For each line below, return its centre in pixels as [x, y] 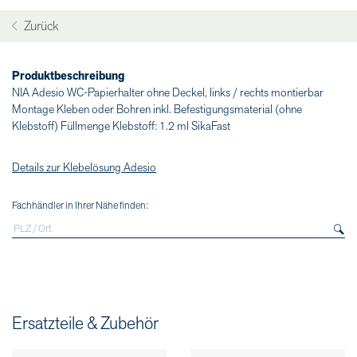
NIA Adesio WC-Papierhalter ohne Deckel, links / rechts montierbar [168, 92]
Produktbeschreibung [68, 76]
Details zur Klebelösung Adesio [84, 167]
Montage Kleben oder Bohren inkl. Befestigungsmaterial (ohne [157, 109]
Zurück [39, 26]
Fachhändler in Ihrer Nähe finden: [80, 206]
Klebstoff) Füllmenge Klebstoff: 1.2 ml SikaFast [121, 126]
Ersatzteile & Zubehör [85, 324]
